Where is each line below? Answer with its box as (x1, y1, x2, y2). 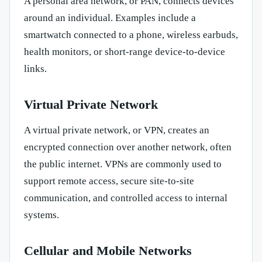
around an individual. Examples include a (24, 12, 196, 24)
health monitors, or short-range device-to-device (24, 46, 225, 58)
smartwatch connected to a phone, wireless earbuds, (24, 29, 238, 41)
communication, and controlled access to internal (24, 192, 227, 204)
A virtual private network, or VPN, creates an (24, 125, 209, 136)
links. (24, 63, 47, 75)
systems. (24, 209, 59, 221)
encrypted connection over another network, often (24, 142, 232, 153)
